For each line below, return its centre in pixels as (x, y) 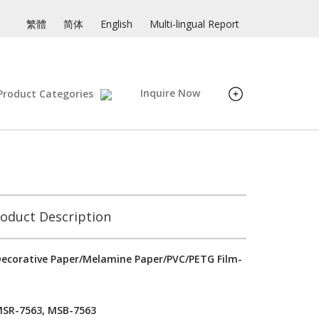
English (116, 24)
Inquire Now (170, 93)
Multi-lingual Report (194, 24)
